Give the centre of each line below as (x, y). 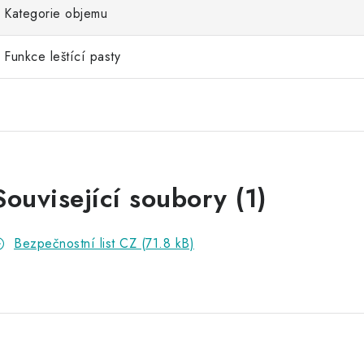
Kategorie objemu (56, 14)
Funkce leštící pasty (62, 57)
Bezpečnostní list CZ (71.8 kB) (104, 244)
